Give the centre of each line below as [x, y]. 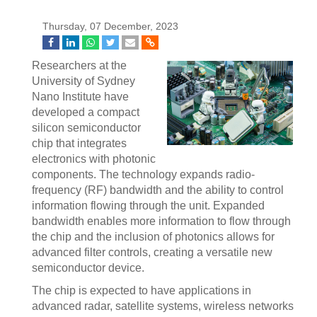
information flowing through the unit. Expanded [148, 206]
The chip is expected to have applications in [142, 290]
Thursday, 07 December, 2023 [110, 27]
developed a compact [86, 112]
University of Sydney [83, 81]
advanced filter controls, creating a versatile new [152, 252]
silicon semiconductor [86, 128]
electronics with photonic [94, 159]
